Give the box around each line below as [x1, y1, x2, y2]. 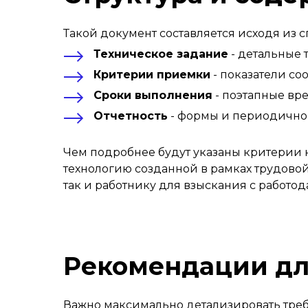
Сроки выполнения [93, 89, 212, 102]
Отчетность [93, 109, 168, 122]
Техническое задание [93, 47, 228, 60]
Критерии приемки [93, 68, 210, 81]
